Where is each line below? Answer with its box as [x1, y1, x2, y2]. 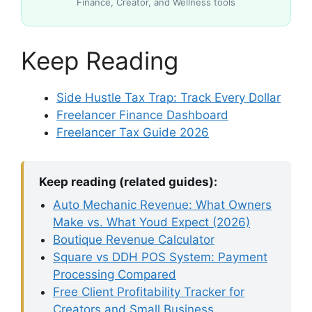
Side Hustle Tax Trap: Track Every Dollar [56, 90, 281, 104]
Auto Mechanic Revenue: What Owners [53, 197, 272, 212]
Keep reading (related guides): [39, 174, 217, 189]
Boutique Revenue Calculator [53, 232, 214, 247]
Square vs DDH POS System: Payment [53, 249, 267, 264]
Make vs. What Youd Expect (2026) [53, 214, 250, 229]
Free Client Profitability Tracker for [53, 284, 244, 299]
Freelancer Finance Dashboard [56, 107, 228, 122]
